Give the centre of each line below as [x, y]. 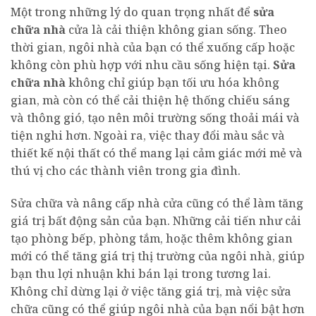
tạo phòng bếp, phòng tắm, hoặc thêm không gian [152, 238]
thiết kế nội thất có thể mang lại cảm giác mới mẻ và [157, 153]
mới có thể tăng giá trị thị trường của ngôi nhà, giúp [158, 256]
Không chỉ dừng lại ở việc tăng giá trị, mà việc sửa [151, 291]
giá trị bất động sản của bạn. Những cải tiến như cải [156, 220]
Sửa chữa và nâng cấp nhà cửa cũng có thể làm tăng [157, 203]
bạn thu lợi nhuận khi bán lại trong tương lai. [141, 273]
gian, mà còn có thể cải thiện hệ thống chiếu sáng [150, 100]
